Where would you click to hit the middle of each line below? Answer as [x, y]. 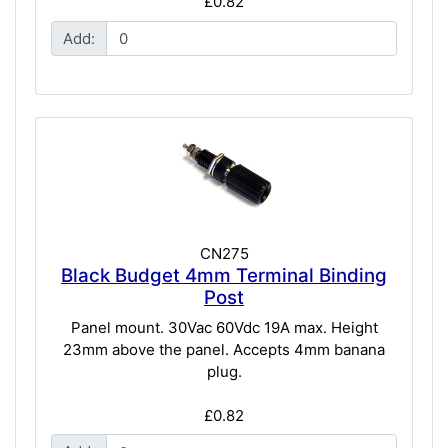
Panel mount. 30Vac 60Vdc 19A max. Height [224, 327]
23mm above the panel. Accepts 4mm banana [224, 349]
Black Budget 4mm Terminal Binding [224, 276]
